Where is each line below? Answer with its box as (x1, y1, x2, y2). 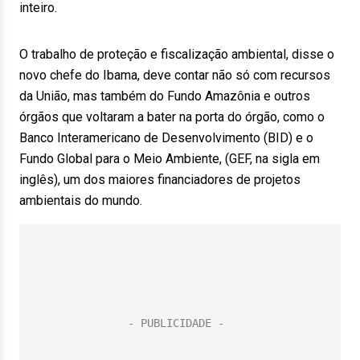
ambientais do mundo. (19, 193, 142, 208)
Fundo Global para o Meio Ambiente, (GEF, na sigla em (19, 151, 320, 166)
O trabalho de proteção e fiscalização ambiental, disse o (19, 47, 334, 62)
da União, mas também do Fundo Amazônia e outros (19, 88, 310, 104)
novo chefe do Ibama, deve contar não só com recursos (19, 67, 330, 83)
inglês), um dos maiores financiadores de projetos (19, 172, 301, 187)
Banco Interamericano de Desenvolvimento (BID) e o (19, 130, 313, 145)
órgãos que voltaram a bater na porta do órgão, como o (19, 109, 325, 125)
